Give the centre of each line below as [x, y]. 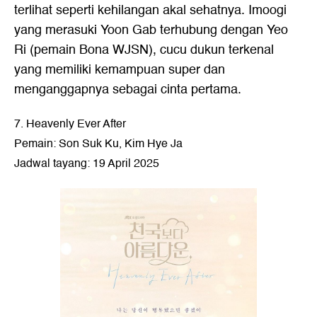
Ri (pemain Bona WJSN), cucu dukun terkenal [144, 50]
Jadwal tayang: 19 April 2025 [87, 163]
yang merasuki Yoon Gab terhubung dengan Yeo [151, 30]
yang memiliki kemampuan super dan [120, 70]
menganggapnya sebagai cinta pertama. [128, 90]
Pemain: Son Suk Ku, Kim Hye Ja [98, 144]
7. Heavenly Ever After [70, 124]
